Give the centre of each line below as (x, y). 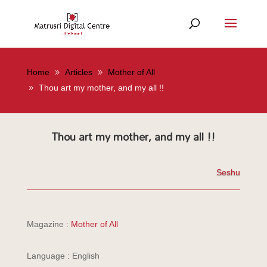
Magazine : (49, 224)
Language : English (63, 256)
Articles (78, 72)
